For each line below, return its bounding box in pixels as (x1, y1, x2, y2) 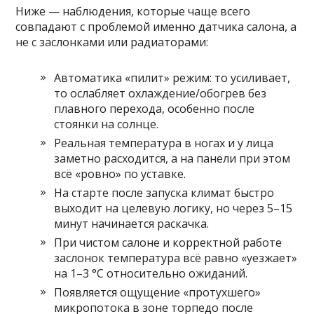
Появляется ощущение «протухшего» (54, 285, 261, 300)
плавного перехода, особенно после (54, 101, 255, 116)
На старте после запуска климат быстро (54, 185, 275, 200)
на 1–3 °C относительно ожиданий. (54, 266, 248, 281)
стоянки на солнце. (54, 116, 159, 132)
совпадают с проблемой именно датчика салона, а (15, 19, 297, 34)
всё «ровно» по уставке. (54, 166, 186, 182)
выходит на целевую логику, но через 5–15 (54, 200, 293, 216)
